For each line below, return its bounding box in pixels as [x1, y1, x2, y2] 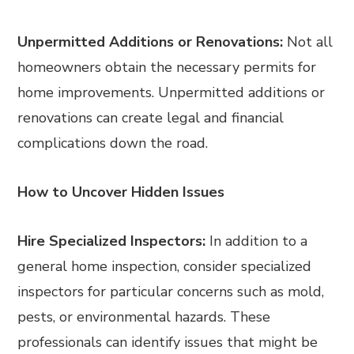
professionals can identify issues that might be [17, 333, 318, 352]
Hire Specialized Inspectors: [17, 232, 206, 250]
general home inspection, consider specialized [17, 257, 312, 276]
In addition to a [205, 232, 308, 250]
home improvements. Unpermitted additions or [17, 83, 326, 102]
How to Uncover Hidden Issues [17, 183, 225, 201]
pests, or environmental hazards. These [17, 307, 271, 326]
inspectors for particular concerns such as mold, [17, 282, 325, 301]
